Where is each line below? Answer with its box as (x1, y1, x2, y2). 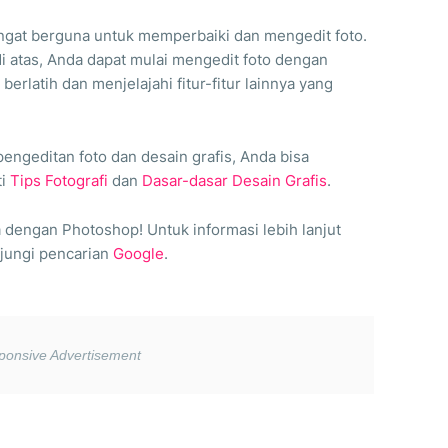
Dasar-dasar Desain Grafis (142, 171, 327, 191)
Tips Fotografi (10, 171, 108, 191)
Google (113, 244, 164, 264)
